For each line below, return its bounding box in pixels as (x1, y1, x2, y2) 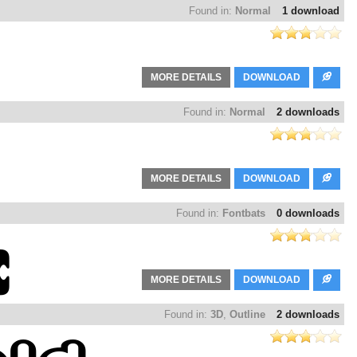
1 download (282, 5, 339, 18)
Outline (229, 308, 265, 321)
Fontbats (222, 207, 265, 220)
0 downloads (277, 207, 339, 220)
